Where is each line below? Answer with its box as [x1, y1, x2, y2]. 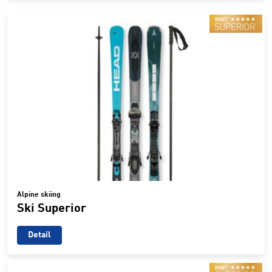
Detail [28, 230, 51, 239]
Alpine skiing [17, 191, 61, 199]
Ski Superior [17, 202, 86, 215]
